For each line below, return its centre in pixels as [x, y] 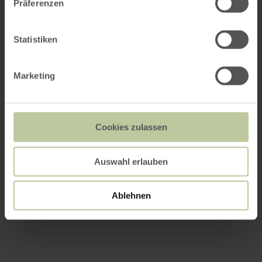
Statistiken [36, 39]
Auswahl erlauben [131, 161]
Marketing [34, 75]
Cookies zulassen [131, 127]
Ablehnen [131, 195]
